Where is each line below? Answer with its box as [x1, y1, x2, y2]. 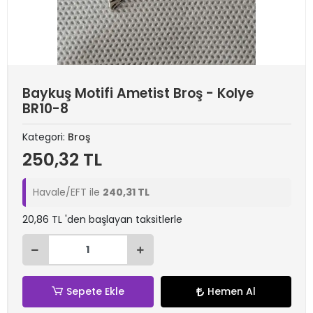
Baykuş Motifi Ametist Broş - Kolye [22, 84, 254, 103]
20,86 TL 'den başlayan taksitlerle [22, 212, 182, 226]
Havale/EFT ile [33, 185, 103, 199]
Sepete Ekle [66, 284, 124, 298]
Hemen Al [207, 284, 256, 298]
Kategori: [22, 130, 68, 144]
